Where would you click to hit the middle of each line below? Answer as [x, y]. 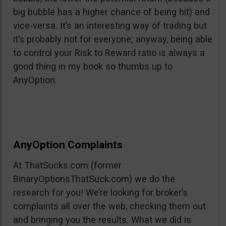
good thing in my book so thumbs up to [93, 67]
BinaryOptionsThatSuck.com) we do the [94, 179]
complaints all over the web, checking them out [109, 206]
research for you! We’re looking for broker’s [100, 193]
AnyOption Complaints [68, 145]
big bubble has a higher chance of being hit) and [111, 12]
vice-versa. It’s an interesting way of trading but [110, 26]
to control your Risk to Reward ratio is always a [109, 53]
